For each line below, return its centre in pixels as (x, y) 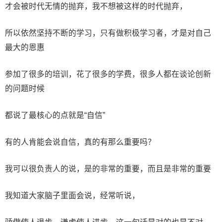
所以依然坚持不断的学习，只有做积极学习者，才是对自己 (108, 33)
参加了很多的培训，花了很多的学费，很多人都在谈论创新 (108, 74)
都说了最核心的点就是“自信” (55, 115)
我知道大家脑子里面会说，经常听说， (72, 195)
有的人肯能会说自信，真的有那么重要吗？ (80, 142)
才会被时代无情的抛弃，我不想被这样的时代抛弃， (96, 6)
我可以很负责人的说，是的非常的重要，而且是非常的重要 (108, 168)
